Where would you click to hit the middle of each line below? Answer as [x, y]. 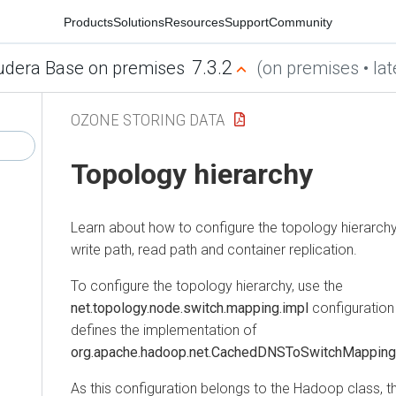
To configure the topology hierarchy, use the [207, 286]
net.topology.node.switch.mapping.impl [190, 308]
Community [301, 22]
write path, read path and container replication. [214, 249]
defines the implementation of [164, 330]
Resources [194, 22]
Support [247, 22]
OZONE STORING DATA [148, 119]
